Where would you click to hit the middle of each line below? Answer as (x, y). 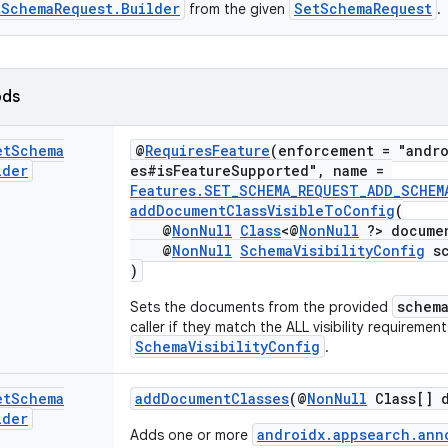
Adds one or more (191, 435)
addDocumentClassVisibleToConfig (262, 210)
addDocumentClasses (212, 398)
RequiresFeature (207, 150)
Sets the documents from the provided (261, 307)
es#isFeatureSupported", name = (261, 170)
